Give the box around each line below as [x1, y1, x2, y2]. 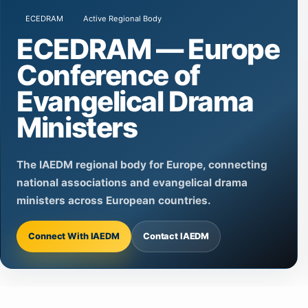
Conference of [16, 58, 200, 92]
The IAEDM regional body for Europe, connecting [16, 157, 268, 171]
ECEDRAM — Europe [16, 32, 280, 66]
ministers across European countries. [16, 193, 212, 207]
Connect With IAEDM [28, 231, 120, 242]
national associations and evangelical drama [16, 175, 248, 189]
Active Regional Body [82, 13, 162, 23]
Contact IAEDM [142, 231, 210, 242]
